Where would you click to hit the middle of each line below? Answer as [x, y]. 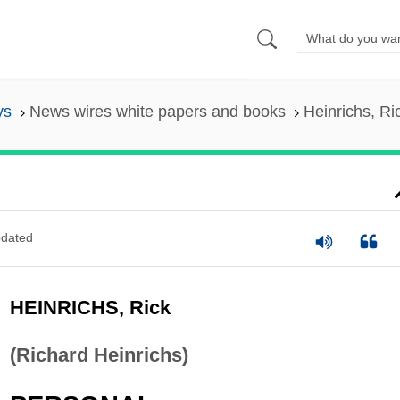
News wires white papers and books [157, 112]
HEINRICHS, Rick [90, 307]
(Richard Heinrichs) [99, 354]
